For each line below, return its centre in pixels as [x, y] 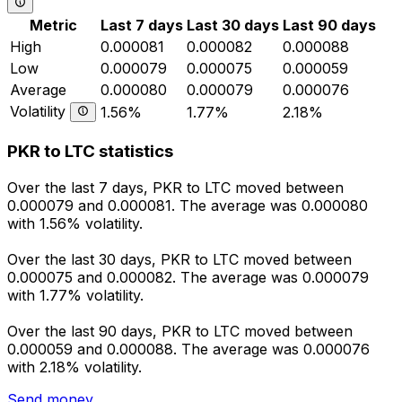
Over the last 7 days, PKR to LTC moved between [175, 188]
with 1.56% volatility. [75, 224]
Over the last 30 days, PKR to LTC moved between [179, 260]
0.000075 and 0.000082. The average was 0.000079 [188, 278]
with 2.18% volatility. [74, 367]
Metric [53, 25]
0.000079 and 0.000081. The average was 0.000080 [188, 206]
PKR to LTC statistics [90, 152]
